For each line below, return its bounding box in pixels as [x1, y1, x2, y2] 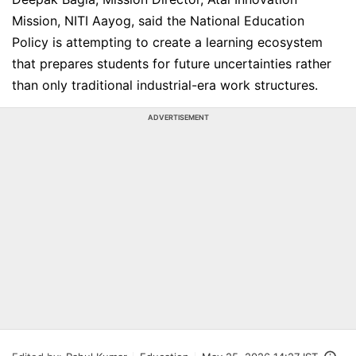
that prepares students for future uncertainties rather [12, 56, 331, 72]
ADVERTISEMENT [147, 113, 209, 122]
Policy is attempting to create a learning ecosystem [12, 34, 323, 50]
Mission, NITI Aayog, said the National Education [12, 13, 304, 29]
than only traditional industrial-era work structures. [12, 77, 318, 93]
